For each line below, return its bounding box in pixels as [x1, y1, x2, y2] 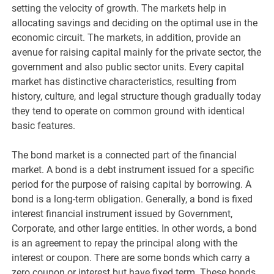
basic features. [12, 119, 76, 131]
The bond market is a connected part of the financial [12, 149, 237, 161]
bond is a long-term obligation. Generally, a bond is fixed [12, 193, 253, 205]
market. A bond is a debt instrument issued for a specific [12, 163, 254, 176]
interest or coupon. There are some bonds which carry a [12, 251, 251, 264]
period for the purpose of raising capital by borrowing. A [12, 178, 252, 190]
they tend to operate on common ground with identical [12, 105, 245, 117]
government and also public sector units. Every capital [12, 61, 245, 73]
